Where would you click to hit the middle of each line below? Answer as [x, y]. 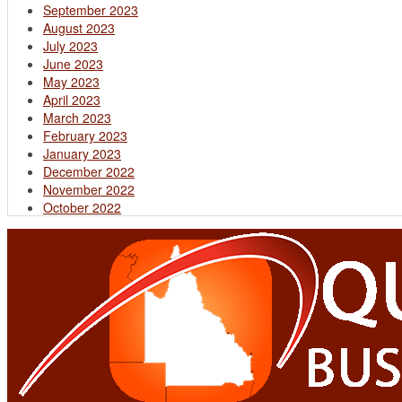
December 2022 [89, 171]
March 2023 [77, 117]
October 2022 [82, 207]
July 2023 [70, 45]
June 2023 [73, 63]
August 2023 [79, 27]
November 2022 [89, 189]
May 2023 [71, 81]
